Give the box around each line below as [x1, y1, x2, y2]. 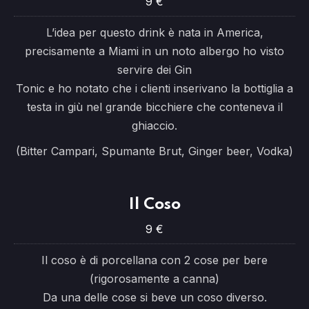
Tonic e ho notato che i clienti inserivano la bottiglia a [16, 81, 293, 95]
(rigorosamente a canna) [90, 272, 219, 286]
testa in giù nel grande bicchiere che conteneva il [26, 100, 283, 114]
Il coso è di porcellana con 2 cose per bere [41, 253, 268, 267]
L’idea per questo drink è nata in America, [46, 26, 263, 39]
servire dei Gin [117, 63, 192, 77]
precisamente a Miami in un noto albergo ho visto [25, 44, 284, 58]
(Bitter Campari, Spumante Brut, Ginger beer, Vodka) [16, 144, 293, 158]
